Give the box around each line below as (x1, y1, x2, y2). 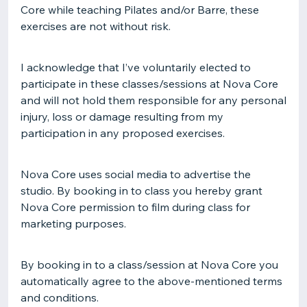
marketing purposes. (21, 217, 126, 230)
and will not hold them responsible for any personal (21, 93, 286, 107)
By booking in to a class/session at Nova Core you (21, 258, 278, 271)
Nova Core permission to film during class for (21, 200, 250, 214)
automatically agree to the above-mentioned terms (21, 274, 282, 288)
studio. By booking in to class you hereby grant (21, 184, 262, 197)
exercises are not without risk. (21, 19, 171, 33)
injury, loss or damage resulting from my (21, 110, 223, 123)
